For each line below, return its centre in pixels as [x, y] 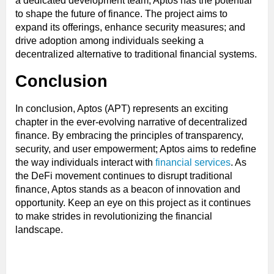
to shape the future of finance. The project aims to [121, 14]
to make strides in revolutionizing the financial [114, 217]
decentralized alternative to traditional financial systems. [136, 54]
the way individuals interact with [85, 163]
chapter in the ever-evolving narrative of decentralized [131, 122]
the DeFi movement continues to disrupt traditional [124, 176]
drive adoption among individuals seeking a [109, 41]
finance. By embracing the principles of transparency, [129, 136]
